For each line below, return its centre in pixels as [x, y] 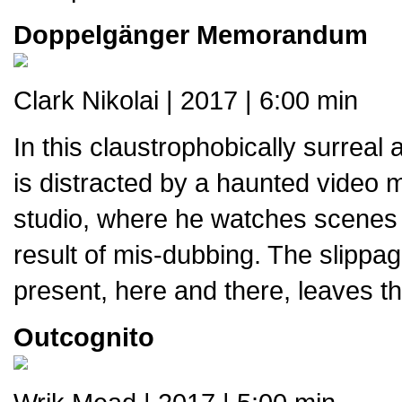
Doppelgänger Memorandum [191, 35]
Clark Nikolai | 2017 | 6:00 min [186, 100]
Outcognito [84, 337]
